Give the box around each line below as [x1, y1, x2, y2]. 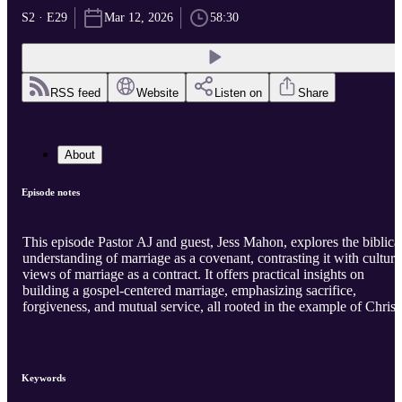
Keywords [22, 372, 66, 384]
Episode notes [22, 187, 80, 198]
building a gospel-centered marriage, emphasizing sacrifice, [22, 283, 356, 299]
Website [136, 86, 179, 100]
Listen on [214, 86, 262, 100]
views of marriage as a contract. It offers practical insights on [22, 267, 364, 283]
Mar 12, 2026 [104, 11, 173, 25]
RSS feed [50, 86, 100, 100]
